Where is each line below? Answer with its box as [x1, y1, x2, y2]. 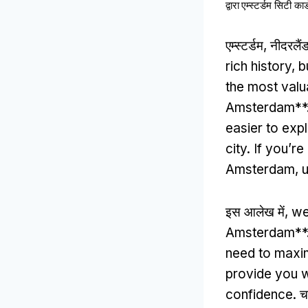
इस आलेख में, [225, 204, 291, 221]
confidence [225, 287, 293, 303]
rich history [225, 58, 291, 75]
